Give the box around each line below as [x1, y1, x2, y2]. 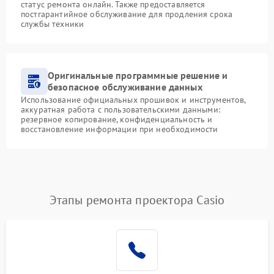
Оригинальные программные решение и [48, 69, 228, 82]
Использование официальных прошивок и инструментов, [21, 94, 246, 106]
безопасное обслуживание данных [48, 81, 202, 94]
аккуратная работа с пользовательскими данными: [21, 104, 220, 116]
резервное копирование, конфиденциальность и [21, 114, 213, 125]
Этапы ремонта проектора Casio [49, 192, 225, 209]
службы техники [21, 18, 84, 30]
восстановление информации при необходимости [21, 124, 218, 135]
